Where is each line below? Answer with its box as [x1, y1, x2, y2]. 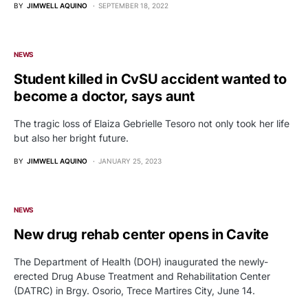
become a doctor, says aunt [14, 87, 195, 104]
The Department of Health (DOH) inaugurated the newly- [14, 255, 268, 267]
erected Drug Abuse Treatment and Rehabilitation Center [14, 269, 270, 282]
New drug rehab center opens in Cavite [14, 225, 269, 243]
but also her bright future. [14, 131, 129, 144]
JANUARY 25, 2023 [98, 156, 162, 165]
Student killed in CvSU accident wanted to [14, 70, 287, 87]
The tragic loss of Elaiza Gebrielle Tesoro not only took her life [14, 117, 289, 129]
